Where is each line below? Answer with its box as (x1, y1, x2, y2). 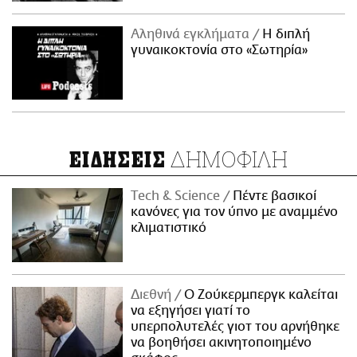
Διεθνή (131, 288, 175, 303)
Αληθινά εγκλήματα (131, 26, 253, 41)
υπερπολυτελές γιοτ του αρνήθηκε (131, 320, 340, 335)
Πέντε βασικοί (229, 189, 317, 204)
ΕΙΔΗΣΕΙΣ (69, 147, 167, 174)
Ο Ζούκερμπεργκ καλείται (181, 288, 339, 303)
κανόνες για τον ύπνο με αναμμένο (131, 205, 339, 220)
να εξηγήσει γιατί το (131, 304, 251, 319)
